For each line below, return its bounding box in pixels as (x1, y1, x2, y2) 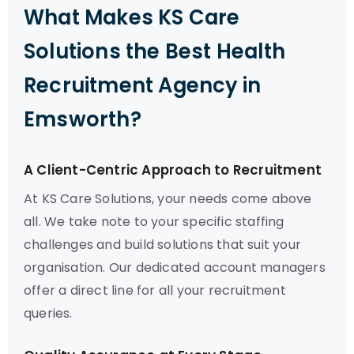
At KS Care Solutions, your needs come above (24, 190, 312, 208)
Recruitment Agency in (24, 71, 262, 100)
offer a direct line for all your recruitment (24, 281, 286, 299)
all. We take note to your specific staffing (24, 213, 284, 231)
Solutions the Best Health (24, 37, 286, 66)
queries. (24, 304, 73, 322)
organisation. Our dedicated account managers (24, 258, 326, 277)
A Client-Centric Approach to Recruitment (24, 160, 322, 179)
